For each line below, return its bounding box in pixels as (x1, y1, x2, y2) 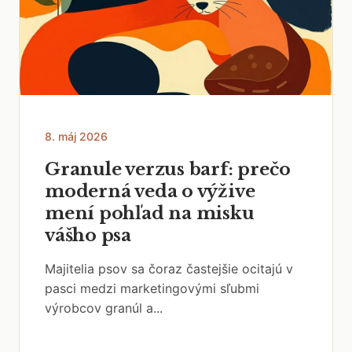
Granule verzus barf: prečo (45, 159, 291, 180)
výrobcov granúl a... (45, 300, 163, 316)
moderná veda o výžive (45, 181, 255, 202)
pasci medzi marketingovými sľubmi (45, 280, 259, 296)
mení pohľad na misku (45, 203, 255, 224)
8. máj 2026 (45, 130, 108, 143)
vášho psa (45, 225, 132, 246)
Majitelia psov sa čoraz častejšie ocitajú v (45, 261, 293, 277)
